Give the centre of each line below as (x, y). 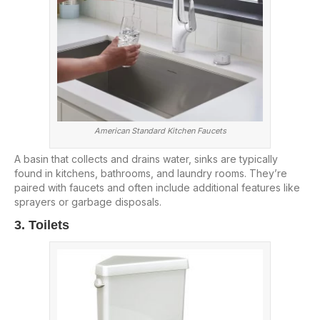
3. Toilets (42, 225)
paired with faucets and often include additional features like (157, 187)
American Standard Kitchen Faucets (160, 130)
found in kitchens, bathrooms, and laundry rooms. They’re (151, 173)
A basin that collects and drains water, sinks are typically (146, 159)
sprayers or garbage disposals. (88, 201)
